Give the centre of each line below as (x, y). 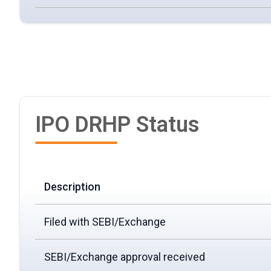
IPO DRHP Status (117, 125)
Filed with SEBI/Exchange (105, 222)
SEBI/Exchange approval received (125, 257)
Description (72, 187)
